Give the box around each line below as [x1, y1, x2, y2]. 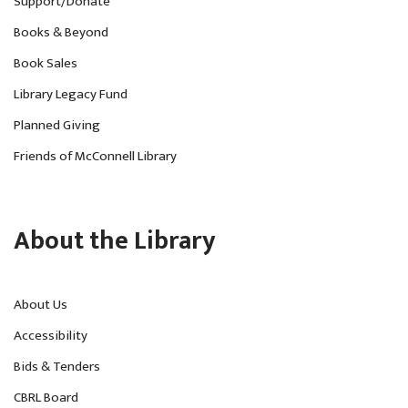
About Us [14, 293, 67, 317]
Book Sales [14, 52, 77, 76]
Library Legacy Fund [14, 83, 127, 107]
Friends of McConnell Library [14, 145, 177, 168]
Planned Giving [14, 114, 100, 138]
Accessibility [14, 324, 87, 348]
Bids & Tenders [14, 355, 100, 379]
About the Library [14, 219, 216, 263]
